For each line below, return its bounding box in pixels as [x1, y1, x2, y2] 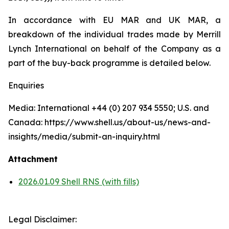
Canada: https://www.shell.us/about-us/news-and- [8, 117, 211, 127]
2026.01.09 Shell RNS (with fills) [18, 176, 139, 187]
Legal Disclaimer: [8, 214, 77, 224]
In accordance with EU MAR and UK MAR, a [8, 15, 221, 25]
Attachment [8, 154, 58, 164]
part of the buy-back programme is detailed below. [8, 58, 211, 68]
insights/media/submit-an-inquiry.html [8, 131, 160, 142]
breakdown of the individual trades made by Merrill [8, 29, 221, 39]
